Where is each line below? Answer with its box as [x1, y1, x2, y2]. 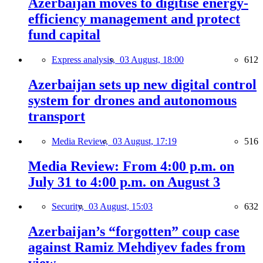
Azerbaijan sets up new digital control [28, 76, 257, 92]
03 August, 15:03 [89, 201, 153, 212]
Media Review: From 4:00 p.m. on [28, 158, 234, 174]
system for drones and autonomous [28, 92, 237, 108]
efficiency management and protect [28, 11, 240, 26]
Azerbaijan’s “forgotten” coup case [28, 224, 240, 240]
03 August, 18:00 [120, 54, 184, 65]
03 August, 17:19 [113, 136, 177, 146]
